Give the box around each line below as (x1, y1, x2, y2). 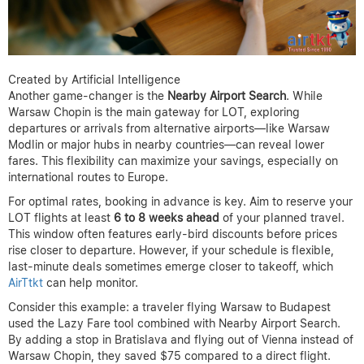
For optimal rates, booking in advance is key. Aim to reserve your (8, 194, 353, 208)
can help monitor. (43, 275, 138, 289)
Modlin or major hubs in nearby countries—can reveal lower (8, 137, 324, 151)
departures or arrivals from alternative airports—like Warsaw (8, 121, 330, 135)
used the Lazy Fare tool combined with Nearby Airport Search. (8, 316, 340, 330)
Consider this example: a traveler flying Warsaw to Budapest (8, 300, 331, 314)
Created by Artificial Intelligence (8, 72, 180, 86)
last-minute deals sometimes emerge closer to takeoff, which (8, 259, 333, 273)
